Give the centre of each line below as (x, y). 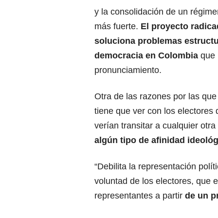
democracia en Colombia (146, 55)
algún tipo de (123, 140)
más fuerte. (118, 26)
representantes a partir (140, 195)
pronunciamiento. (128, 70)
